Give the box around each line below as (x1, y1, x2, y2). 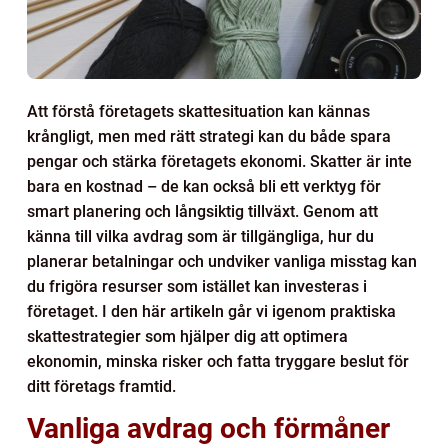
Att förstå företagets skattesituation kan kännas (27, 101, 370, 121)
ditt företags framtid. (27, 376, 176, 396)
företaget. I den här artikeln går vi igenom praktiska (27, 301, 396, 321)
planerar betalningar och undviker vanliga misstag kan (27, 251, 417, 271)
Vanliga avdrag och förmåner (27, 411, 390, 445)
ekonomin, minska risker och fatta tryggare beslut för (27, 351, 409, 371)
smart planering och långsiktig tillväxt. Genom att (27, 201, 378, 221)
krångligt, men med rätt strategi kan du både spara (27, 126, 391, 146)
